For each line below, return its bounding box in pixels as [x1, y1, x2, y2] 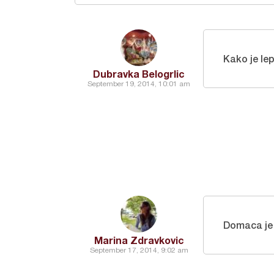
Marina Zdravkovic [94, 234, 184, 246]
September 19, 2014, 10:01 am [87, 80, 190, 88]
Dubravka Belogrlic [93, 68, 185, 80]
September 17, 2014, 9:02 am [89, 246, 188, 254]
